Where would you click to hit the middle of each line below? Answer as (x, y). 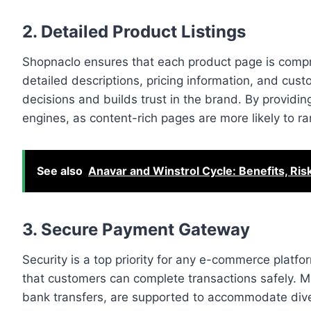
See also (60, 171)
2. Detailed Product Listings (134, 32)
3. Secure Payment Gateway (136, 230)
